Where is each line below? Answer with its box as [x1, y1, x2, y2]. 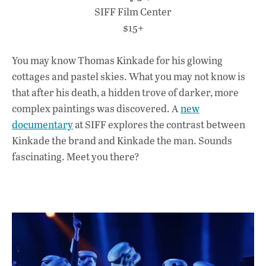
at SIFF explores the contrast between [73, 117, 245, 131]
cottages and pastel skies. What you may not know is [12, 69, 245, 83]
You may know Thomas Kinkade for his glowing [12, 53, 223, 67]
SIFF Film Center [94, 5, 172, 19]
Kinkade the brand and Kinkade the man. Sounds [12, 133, 232, 147]
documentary [12, 117, 73, 131]
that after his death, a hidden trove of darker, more [12, 85, 239, 99]
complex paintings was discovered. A [12, 101, 180, 115]
